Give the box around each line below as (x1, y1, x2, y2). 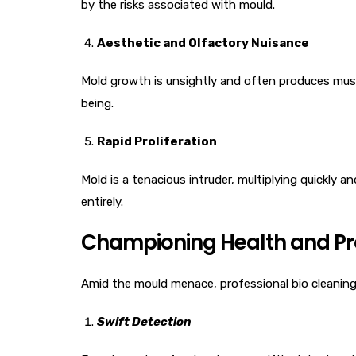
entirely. (81, 195, 123, 209)
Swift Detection (97, 315, 192, 329)
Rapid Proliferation (97, 134, 217, 149)
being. (81, 96, 114, 110)
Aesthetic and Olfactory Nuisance (97, 36, 309, 50)
